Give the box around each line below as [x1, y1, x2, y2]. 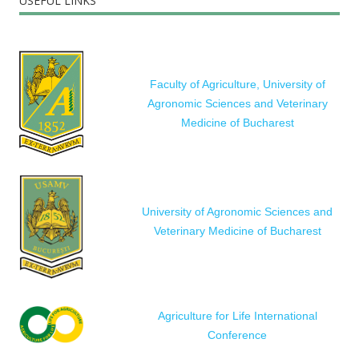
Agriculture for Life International [157, 309, 317, 323]
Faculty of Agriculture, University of [149, 78, 325, 91]
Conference [208, 329, 267, 342]
